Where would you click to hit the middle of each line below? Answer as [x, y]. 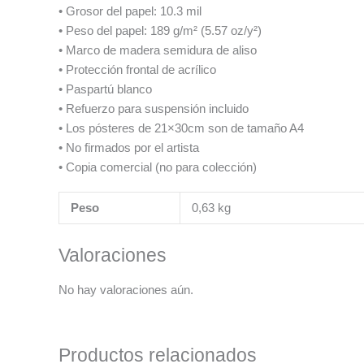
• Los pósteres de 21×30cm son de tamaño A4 [181, 128]
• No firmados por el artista [129, 147]
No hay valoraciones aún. [126, 290]
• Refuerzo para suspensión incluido [154, 108]
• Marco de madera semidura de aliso [158, 50]
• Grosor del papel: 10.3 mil [130, 11]
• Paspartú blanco [105, 89]
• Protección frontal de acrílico [137, 69]
